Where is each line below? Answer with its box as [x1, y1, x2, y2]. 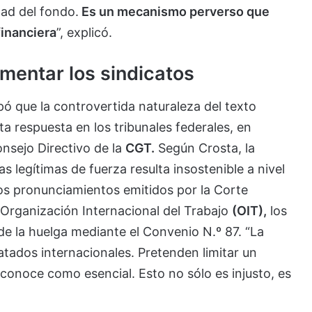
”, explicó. [56, 25, 112, 40]
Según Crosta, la [154, 140, 255, 155]
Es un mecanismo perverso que [78, 4, 270, 19]
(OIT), [231, 203, 267, 218]
